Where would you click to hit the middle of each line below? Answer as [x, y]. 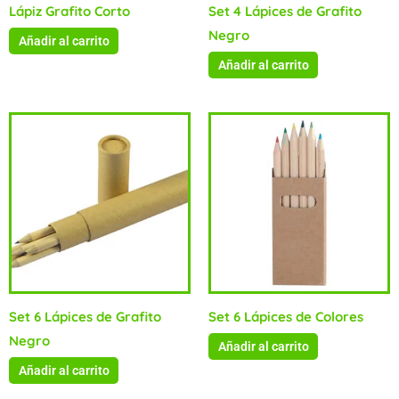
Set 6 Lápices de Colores [286, 316]
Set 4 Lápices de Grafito [285, 11]
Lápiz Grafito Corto [69, 11]
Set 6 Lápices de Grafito [85, 316]
